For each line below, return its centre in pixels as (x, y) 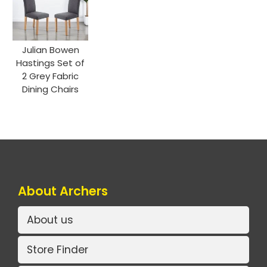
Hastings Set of (51, 63)
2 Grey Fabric (51, 76)
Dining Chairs (51, 89)
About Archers (63, 191)
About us (50, 220)
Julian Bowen (50, 49)
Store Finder (58, 250)
